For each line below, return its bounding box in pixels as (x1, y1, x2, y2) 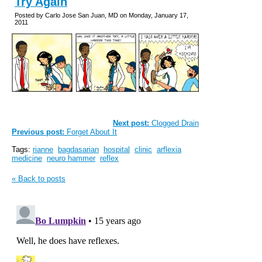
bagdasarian (58, 145, 99, 154)
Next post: (113, 119, 149, 128)
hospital (104, 145, 130, 154)
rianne (33, 145, 53, 154)
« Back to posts (12, 174, 65, 184)
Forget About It (64, 127, 117, 137)
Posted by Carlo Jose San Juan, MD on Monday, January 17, (15, 11, 188, 19)
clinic (135, 145, 152, 154)
